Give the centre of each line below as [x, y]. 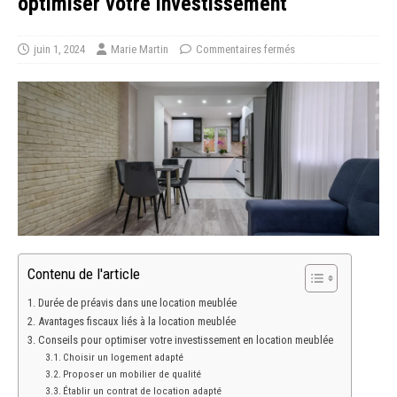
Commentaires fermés [245, 50]
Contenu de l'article [84, 274]
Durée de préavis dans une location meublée [137, 302]
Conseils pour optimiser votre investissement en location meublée [185, 339]
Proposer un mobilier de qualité [132, 374]
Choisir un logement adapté [124, 357]
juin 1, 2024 [59, 50]
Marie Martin [140, 50]
